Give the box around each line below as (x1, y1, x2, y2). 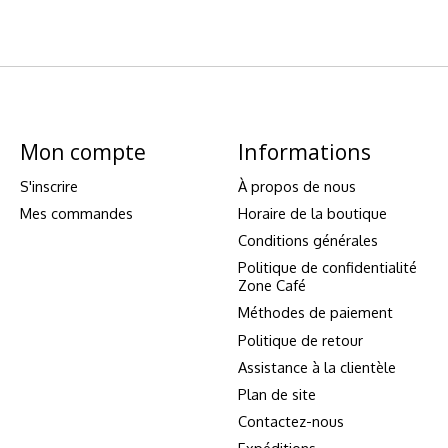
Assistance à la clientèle (237, 357, 396, 376)
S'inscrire (19, 176, 78, 195)
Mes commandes (19, 203, 133, 222)
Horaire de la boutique (237, 203, 387, 222)
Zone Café (237, 276, 306, 295)
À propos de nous (237, 176, 356, 195)
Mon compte (19, 136, 146, 166)
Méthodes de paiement (237, 303, 393, 322)
